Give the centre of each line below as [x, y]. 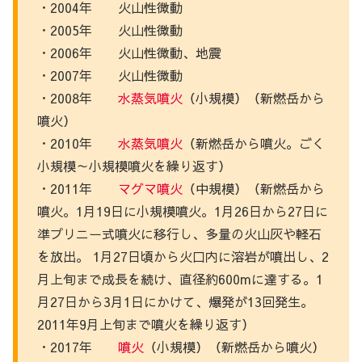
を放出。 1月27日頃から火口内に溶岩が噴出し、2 [183, 256]
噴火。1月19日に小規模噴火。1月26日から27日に [183, 210]
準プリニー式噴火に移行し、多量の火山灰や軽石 [179, 233]
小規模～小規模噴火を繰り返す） [134, 165]
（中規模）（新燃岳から [254, 188]
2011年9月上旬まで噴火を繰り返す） [146, 324]
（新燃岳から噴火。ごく [254, 143]
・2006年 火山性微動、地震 [129, 52]
